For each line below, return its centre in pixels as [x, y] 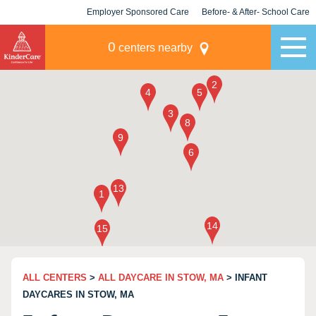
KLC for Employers [138, 37]
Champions [256, 37]
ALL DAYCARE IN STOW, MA [161, 278]
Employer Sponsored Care [138, 12]
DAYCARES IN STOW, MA [78, 294]
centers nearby [154, 48]
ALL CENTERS [55, 278]
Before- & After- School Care [256, 12]
